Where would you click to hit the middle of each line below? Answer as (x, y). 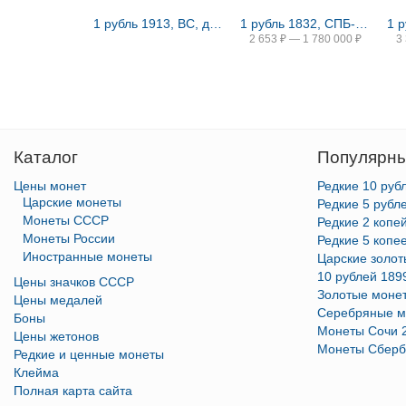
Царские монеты (72, 202)
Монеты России (69, 238)
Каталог (46, 157)
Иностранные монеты (87, 256)
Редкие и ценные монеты (89, 354)
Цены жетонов (56, 336)
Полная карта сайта (73, 391)
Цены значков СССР (74, 282)
